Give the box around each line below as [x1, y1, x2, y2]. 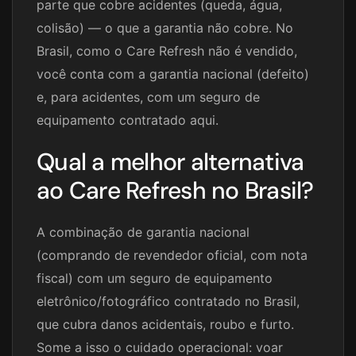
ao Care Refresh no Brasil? [37, 175, 314, 207]
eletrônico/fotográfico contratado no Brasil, [37, 293, 300, 310]
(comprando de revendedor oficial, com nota [37, 247, 308, 264]
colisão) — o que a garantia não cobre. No [37, 20, 293, 37]
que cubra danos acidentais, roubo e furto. [37, 316, 294, 333]
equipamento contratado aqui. [37, 112, 219, 129]
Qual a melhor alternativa [37, 146, 304, 178]
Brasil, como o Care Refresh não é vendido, [37, 43, 297, 60]
